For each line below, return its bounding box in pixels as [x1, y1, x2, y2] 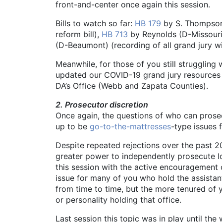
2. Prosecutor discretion [55, 100, 148, 110]
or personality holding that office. [55, 195, 181, 205]
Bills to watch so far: [55, 18, 135, 29]
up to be [55, 121, 90, 132]
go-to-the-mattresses [90, 121, 171, 132]
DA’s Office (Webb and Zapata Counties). [55, 81, 208, 91]
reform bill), [55, 29, 102, 40]
